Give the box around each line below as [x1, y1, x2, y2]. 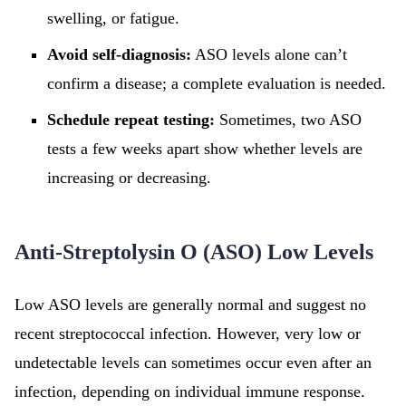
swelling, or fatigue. [47, 9, 179, 27]
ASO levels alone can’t [191, 45, 347, 63]
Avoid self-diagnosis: [47, 45, 191, 63]
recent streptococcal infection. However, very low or [14, 324, 361, 343]
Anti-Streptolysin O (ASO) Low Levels [14, 240, 373, 264]
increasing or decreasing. [47, 169, 211, 187]
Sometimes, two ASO [215, 111, 362, 129]
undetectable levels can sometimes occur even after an [14, 353, 372, 372]
